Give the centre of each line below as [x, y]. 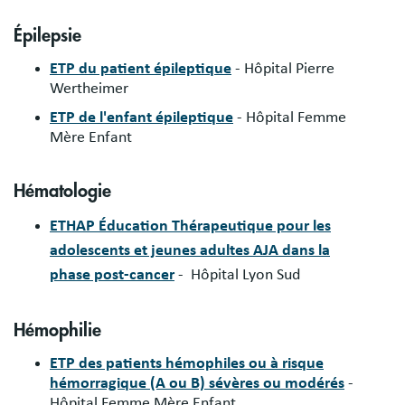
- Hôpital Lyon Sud [237, 274]
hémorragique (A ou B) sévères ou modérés [197, 384]
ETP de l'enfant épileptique [141, 117]
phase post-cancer [112, 274]
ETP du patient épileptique [141, 68]
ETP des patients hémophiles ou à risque [187, 364]
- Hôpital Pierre [283, 68]
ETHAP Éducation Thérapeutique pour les [190, 226]
